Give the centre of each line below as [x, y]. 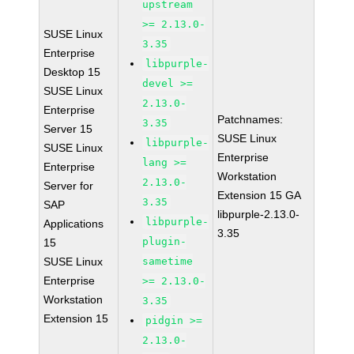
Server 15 [68, 129]
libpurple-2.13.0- [259, 214]
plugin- [165, 241]
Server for [69, 186]
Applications [74, 224]
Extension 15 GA [260, 195]
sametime [168, 261]
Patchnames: [250, 119]
